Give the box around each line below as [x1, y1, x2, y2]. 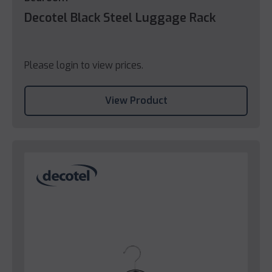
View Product [104, 93, 168, 107]
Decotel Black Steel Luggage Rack [24, 9, 216, 26]
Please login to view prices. [24, 58, 143, 72]
